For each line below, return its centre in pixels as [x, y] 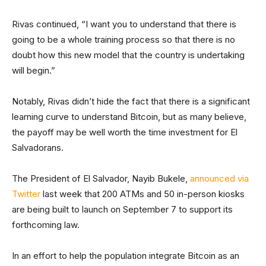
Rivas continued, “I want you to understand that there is [124, 24]
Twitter [26, 194]
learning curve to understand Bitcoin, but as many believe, [129, 117]
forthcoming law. [46, 225]
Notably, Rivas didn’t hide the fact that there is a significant [131, 101]
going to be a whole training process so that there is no [123, 39]
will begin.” [34, 70]
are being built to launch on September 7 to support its [122, 209]
